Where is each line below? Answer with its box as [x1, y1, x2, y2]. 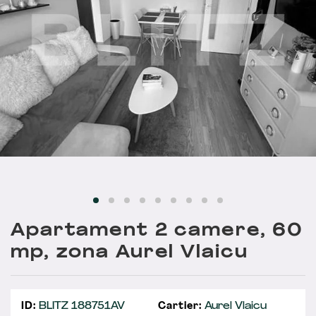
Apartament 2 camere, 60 [11, 222, 304, 240]
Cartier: [158, 300, 202, 312]
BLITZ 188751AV [35, 300, 125, 312]
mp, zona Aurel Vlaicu [11, 244, 248, 262]
